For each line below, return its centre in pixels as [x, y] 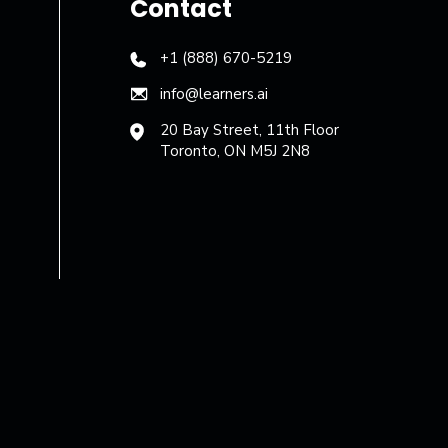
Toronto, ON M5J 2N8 [234, 151]
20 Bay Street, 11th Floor [249, 130]
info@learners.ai [213, 94]
